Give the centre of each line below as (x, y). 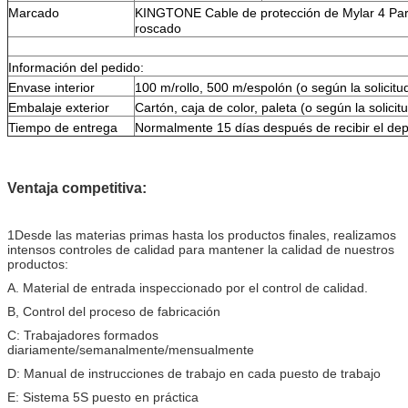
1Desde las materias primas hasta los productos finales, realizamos (202, 235)
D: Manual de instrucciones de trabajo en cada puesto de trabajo (194, 373)
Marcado (34, 12)
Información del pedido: (76, 67)
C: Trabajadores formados (83, 335)
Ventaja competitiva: (77, 188)
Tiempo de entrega (63, 127)
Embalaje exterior (59, 107)
